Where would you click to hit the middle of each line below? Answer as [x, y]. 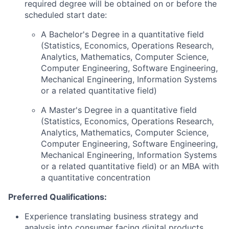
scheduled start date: [66, 15]
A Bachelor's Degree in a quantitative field [122, 34]
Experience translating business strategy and [111, 216]
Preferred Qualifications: [58, 197]
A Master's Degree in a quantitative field [119, 110]
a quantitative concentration [96, 177]
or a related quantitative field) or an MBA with [130, 166]
